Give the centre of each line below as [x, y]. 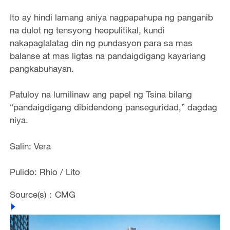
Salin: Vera [30, 146]
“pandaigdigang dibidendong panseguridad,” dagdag [113, 107]
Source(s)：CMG [42, 194]
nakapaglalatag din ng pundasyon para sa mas [101, 43]
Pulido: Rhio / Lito [45, 172]
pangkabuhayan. [42, 69]
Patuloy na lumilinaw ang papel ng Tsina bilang [101, 94]
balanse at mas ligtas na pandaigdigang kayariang [108, 56]
